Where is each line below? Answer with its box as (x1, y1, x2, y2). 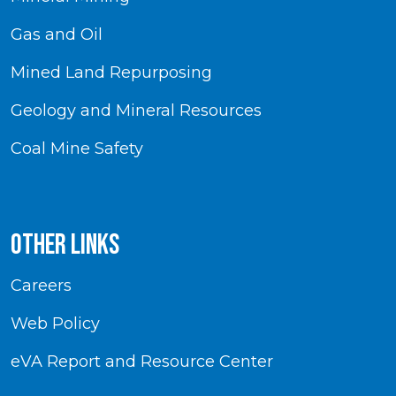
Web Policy (11, 313, 100, 333)
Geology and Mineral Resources (11, 100, 262, 120)
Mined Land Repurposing (11, 62, 212, 82)
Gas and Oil (11, 24, 103, 44)
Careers (11, 275, 72, 295)
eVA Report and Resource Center (11, 351, 273, 371)
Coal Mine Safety (11, 138, 143, 158)
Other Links (11, 227, 119, 263)
